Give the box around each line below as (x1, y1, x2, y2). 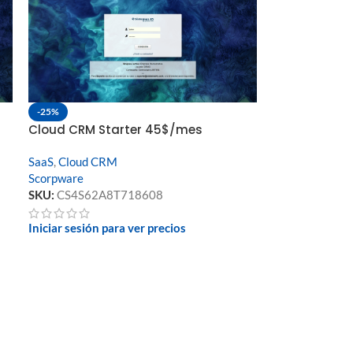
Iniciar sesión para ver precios (28, 221, 187, 236)
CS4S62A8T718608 (57, 188, 164, 203)
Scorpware (28, 171, 84, 186)
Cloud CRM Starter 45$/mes (28, 121, 203, 139)
